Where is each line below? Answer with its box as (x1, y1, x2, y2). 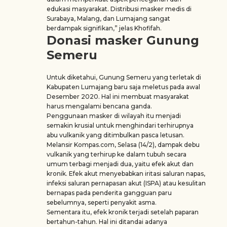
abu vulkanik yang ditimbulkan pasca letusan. (47, 131, 186, 139)
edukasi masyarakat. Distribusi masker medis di (47, 5, 192, 13)
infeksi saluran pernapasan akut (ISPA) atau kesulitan (47, 179, 206, 187)
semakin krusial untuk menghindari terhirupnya (47, 122, 194, 129)
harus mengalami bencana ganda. (47, 102, 154, 110)
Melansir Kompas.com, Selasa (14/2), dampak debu (47, 141, 200, 148)
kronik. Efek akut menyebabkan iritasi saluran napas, (47, 170, 205, 177)
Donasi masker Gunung (47, 33, 199, 48)
